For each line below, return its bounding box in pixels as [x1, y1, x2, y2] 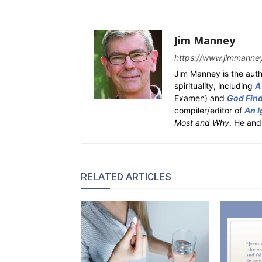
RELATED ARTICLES [81, 171, 171, 182]
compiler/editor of [174, 105, 244, 115]
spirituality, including [174, 81, 255, 91]
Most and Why [174, 118, 229, 127]
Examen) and [174, 93, 227, 103]
